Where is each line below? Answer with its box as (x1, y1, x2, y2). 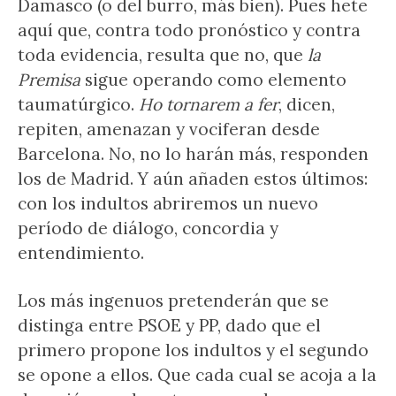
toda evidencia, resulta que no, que (18, 44, 308, 65)
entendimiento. (18, 242, 144, 263)
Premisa (18, 69, 80, 90)
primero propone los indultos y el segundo (18, 339, 369, 361)
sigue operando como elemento (80, 69, 346, 90)
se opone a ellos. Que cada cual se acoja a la (18, 364, 377, 385)
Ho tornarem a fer (139, 94, 278, 115)
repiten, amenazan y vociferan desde (18, 118, 320, 140)
